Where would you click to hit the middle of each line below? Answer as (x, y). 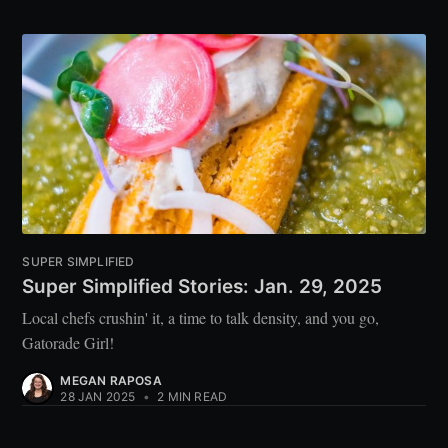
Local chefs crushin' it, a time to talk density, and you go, (201, 318)
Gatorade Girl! (68, 343)
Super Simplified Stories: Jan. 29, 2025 (202, 287)
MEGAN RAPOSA (111, 381)
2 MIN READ (191, 397)
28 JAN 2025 (98, 397)
